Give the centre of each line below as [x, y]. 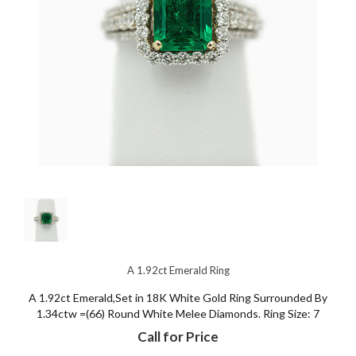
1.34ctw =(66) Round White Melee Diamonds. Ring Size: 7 [178, 313]
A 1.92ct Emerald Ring [178, 270]
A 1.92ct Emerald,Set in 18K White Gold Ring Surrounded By [178, 298]
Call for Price [178, 337]
